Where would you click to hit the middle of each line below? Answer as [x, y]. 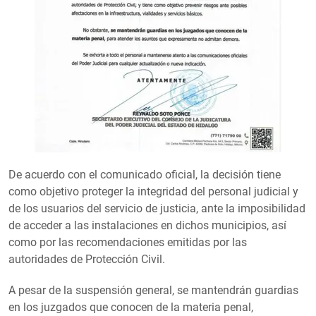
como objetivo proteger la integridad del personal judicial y [153, 191]
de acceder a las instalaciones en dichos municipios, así [147, 225]
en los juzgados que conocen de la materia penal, [131, 307]
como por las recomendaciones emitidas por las [128, 242]
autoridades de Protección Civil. [87, 259]
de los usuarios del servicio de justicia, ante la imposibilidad [157, 208]
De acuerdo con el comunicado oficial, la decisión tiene [145, 174]
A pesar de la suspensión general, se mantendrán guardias [153, 290]
